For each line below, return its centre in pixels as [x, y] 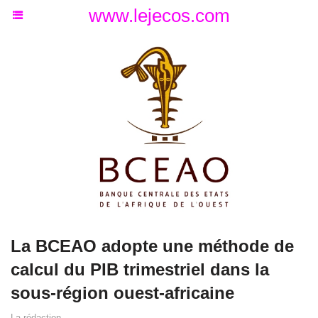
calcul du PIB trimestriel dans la [140, 270]
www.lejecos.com [159, 16]
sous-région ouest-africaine [122, 293]
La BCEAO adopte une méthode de [152, 246]
